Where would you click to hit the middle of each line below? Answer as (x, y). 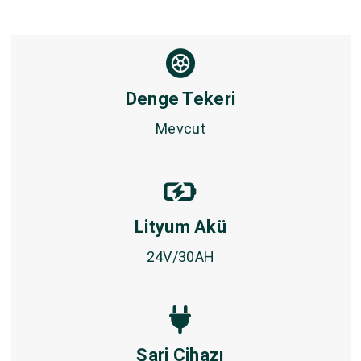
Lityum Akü (180, 227)
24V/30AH (180, 257)
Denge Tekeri (180, 99)
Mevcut (180, 129)
